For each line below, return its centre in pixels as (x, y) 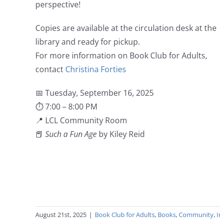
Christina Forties (96, 69)
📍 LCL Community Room (81, 121)
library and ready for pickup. (87, 42)
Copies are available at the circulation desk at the (126, 28)
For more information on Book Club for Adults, (121, 56)
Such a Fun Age (71, 134)
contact (50, 69)
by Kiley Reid (121, 134)
